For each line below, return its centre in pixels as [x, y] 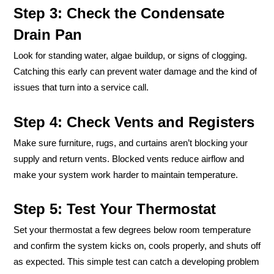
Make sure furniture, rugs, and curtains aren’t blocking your [131, 143]
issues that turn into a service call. [81, 88]
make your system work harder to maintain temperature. [126, 175]
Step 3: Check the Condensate [119, 13]
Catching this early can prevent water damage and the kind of [135, 72]
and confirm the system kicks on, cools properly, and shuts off [137, 246]
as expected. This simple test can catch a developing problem [136, 262]
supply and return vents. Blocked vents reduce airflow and [129, 159]
